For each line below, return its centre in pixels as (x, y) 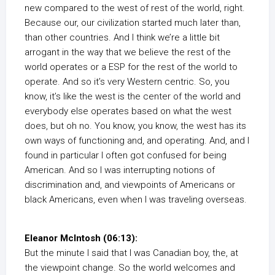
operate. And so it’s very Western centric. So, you (127, 82)
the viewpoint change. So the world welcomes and (130, 268)
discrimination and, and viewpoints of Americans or (130, 185)
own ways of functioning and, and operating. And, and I (137, 141)
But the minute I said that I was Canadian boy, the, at (131, 253)
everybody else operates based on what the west (128, 111)
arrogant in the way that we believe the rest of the (128, 52)
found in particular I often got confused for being (126, 155)
